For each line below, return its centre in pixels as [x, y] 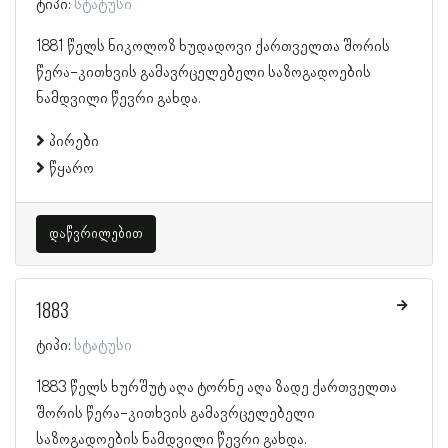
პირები [74, 141]
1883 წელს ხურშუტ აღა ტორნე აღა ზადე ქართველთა [216, 387]
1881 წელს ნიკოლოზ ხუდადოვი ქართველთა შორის [213, 46]
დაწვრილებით [96, 233]
